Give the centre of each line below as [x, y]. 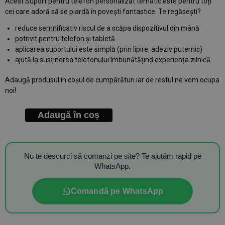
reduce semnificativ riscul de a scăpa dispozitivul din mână [107, 28]
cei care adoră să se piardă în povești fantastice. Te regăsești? [103, 11]
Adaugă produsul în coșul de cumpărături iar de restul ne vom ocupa [112, 80]
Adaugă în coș [69, 115]
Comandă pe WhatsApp [117, 191]
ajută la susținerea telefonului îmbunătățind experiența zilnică [113, 60]
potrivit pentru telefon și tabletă [65, 38]
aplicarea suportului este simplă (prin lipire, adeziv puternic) [109, 49]
